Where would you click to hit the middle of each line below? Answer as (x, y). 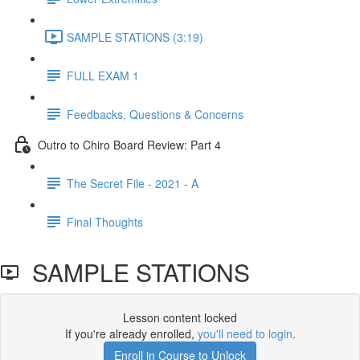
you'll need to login (245, 333)
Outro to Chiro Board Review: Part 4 (129, 144)
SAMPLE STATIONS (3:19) (135, 37)
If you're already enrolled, (131, 333)
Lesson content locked (180, 317)
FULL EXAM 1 (103, 75)
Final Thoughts (105, 221)
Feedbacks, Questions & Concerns (155, 114)
